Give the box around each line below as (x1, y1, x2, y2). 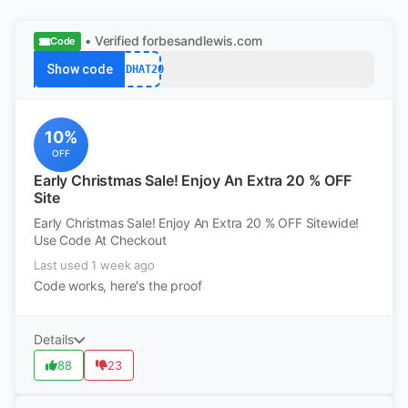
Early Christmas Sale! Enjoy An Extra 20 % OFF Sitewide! (34, 215, 360, 230)
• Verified (85, 33, 139, 48)
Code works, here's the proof (34, 278, 202, 293)
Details (34, 331, 74, 347)
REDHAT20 (113, 62, 164, 76)
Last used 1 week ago (34, 258, 155, 272)
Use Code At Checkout (34, 232, 167, 248)
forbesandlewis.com (142, 33, 262, 48)
